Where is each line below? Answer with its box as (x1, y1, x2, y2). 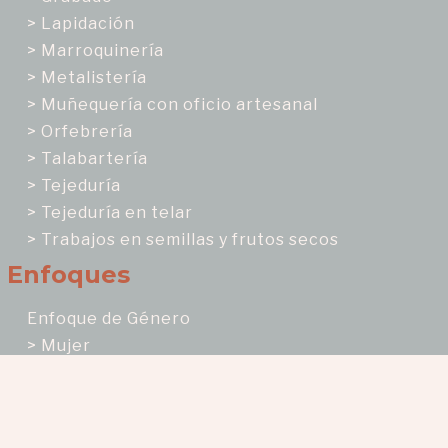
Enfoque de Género (26, 309, 191, 329)
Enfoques (6, 260, 130, 290)
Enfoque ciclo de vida (26, 390, 207, 410)
